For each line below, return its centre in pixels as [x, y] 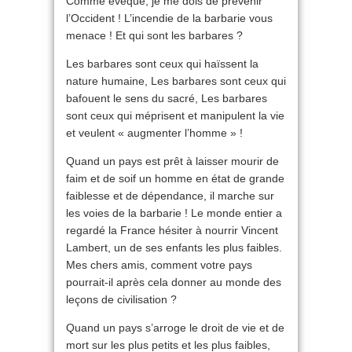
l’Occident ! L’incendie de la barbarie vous [169, 18]
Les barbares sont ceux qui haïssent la [162, 64]
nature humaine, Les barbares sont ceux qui [176, 81]
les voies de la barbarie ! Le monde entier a [174, 213]
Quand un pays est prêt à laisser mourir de [172, 161]
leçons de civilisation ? [121, 300]
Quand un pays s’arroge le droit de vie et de [175, 328]
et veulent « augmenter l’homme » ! [154, 133]
